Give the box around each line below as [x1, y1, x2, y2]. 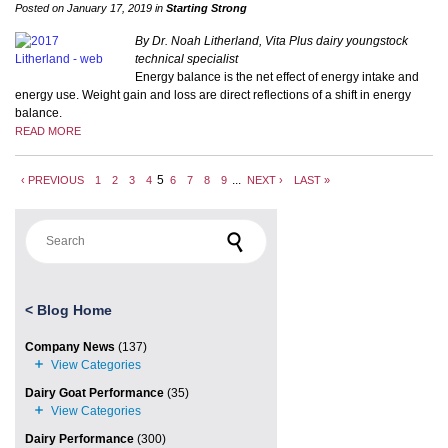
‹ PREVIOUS [20, 173, 84, 186]
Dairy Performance [25, 431, 134, 446]
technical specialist [135, 51, 238, 66]
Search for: [24, 219, 83, 234]
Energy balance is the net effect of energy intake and [135, 69, 419, 84]
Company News [25, 339, 115, 354]
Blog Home [37, 301, 112, 318]
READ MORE [15, 124, 81, 137]
